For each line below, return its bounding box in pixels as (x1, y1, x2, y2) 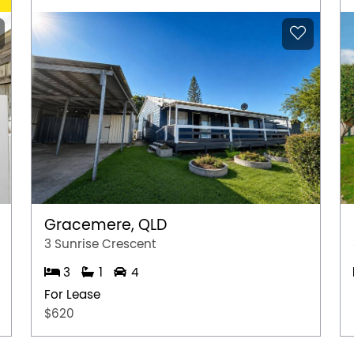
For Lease (44, 288, 100, 301)
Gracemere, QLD (44, 217, 167, 233)
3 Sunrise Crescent (44, 237, 156, 250)
